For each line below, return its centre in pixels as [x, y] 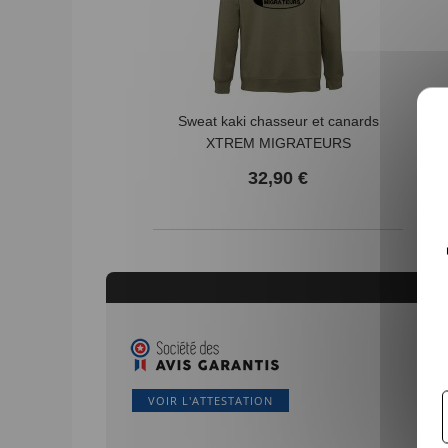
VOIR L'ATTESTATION [210, 400]
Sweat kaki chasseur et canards [278, 120]
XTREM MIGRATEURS [278, 142]
